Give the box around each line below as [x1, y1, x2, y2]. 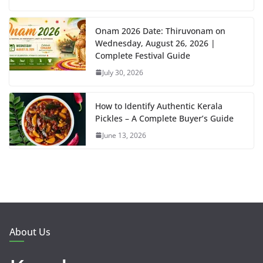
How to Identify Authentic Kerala [95, 100, 222, 112]
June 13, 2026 [102, 130, 146, 140]
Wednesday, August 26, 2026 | [95, 37, 215, 49]
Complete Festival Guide [95, 49, 190, 61]
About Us [9, 225, 50, 238]
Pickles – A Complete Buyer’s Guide [95, 112, 234, 124]
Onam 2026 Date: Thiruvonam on [95, 25, 225, 36]
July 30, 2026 [102, 67, 143, 77]
